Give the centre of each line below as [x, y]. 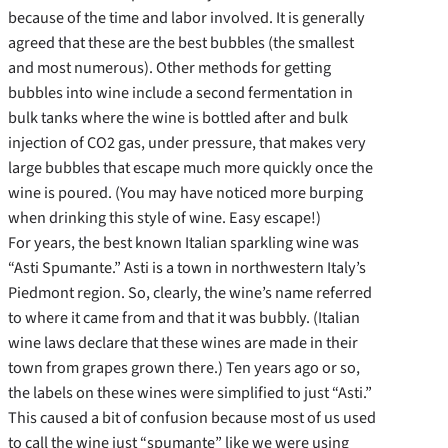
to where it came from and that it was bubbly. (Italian [184, 318]
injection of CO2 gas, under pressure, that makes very [187, 143]
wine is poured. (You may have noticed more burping [185, 193]
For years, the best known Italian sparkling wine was [183, 243]
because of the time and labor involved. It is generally [186, 18]
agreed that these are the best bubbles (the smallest [181, 43]
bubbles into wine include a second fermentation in [180, 93]
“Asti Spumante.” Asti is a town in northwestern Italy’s [187, 268]
